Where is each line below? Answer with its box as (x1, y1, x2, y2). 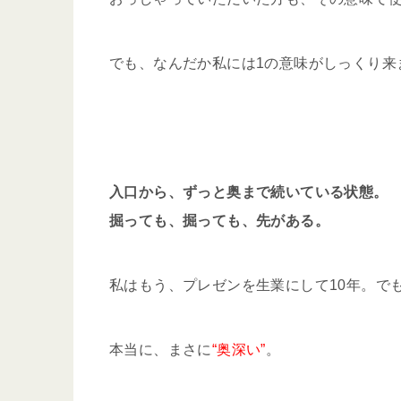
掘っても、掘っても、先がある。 (109, 213, 329, 228)
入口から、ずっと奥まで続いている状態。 (109, 184, 388, 200)
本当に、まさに (109, 342, 212, 357)
